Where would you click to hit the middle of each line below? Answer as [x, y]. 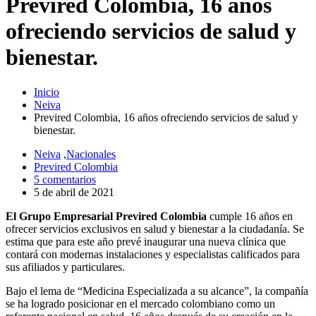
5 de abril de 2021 [74, 192]
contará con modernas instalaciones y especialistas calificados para [153, 254]
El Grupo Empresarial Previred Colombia [106, 216]
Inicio [47, 92]
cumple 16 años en [250, 216]
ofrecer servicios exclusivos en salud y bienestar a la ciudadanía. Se [155, 229]
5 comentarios [65, 179]
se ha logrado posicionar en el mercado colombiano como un [140, 303]
